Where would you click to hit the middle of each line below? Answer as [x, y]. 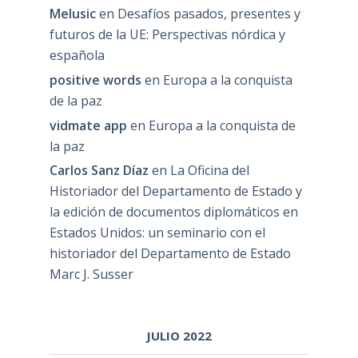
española [77, 55]
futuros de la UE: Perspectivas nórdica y [167, 34]
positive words [95, 80]
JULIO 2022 [179, 335]
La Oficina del [209, 171]
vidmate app [88, 125]
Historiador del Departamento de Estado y [175, 191]
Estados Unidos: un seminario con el [157, 233]
